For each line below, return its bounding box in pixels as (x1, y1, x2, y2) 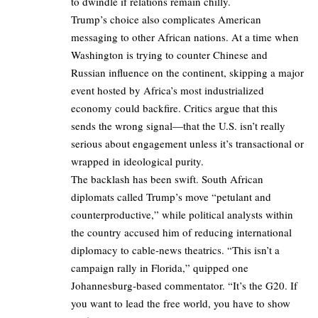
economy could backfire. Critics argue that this (71, 100, 278, 115)
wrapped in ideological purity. (71, 153, 204, 168)
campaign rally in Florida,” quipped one (71, 260, 248, 275)
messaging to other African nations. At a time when (71, 29, 299, 44)
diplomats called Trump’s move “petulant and (71, 189, 271, 204)
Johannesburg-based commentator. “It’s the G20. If (71, 278, 297, 292)
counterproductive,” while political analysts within (71, 207, 293, 221)
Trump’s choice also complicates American (71, 11, 261, 26)
